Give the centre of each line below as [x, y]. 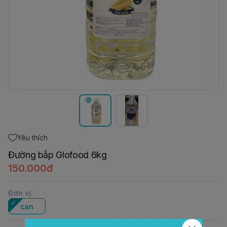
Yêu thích [32, 138]
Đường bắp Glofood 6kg [58, 155]
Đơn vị [20, 193]
